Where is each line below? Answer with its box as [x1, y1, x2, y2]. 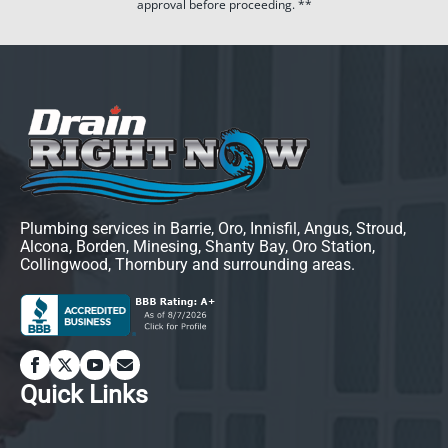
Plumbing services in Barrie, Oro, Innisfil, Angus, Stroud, [20, 218, 406, 238]
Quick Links [20, 379, 148, 409]
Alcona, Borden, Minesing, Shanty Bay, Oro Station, [20, 236, 375, 256]
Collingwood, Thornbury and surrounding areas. [20, 254, 355, 274]
